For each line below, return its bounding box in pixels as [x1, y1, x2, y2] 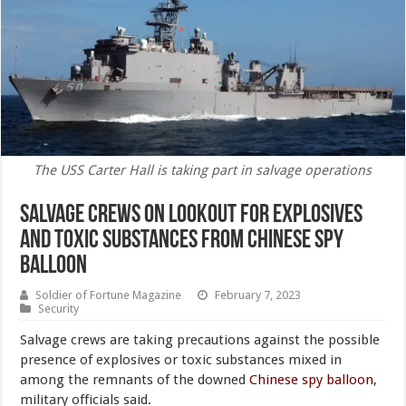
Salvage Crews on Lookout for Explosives [20, 203, 363, 229]
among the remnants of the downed [20, 372, 250, 389]
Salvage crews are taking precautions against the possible [20, 332, 381, 349]
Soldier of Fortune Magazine [35, 288, 182, 303]
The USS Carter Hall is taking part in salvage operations [34, 162, 372, 179]
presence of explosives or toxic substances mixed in [20, 352, 343, 369]
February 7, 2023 [215, 288, 302, 303]
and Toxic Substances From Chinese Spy [20, 228, 344, 255]
